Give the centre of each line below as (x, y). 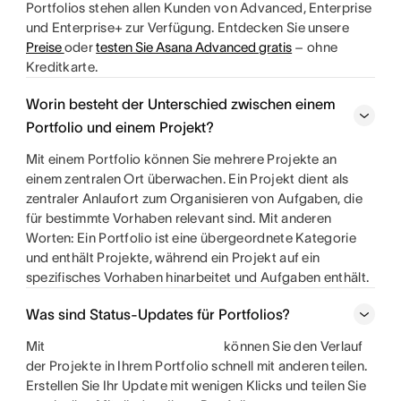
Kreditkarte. (62, 67)
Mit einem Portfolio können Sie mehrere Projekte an (181, 159)
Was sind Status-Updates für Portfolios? (158, 314)
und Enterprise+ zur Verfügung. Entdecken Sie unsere (187, 27)
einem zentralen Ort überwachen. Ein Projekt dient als (187, 179)
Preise (45, 47)
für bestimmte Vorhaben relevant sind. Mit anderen (179, 218)
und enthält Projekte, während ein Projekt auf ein (173, 257)
